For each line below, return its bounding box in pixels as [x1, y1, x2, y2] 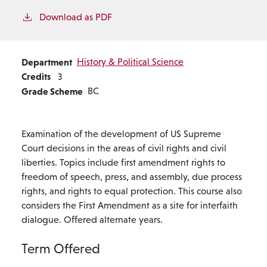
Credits [21, 70, 51, 82]
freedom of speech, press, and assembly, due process [21, 171, 242, 182]
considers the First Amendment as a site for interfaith [21, 200, 238, 210]
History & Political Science [77, 56, 184, 67]
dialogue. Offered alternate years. [21, 214, 163, 225]
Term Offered [21, 241, 100, 256]
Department [21, 56, 72, 67]
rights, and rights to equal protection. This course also [21, 185, 242, 196]
